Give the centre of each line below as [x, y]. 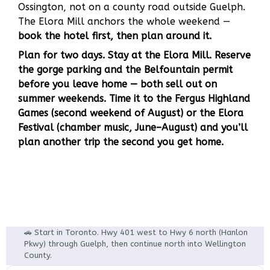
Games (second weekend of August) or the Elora [131, 113]
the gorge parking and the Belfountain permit [125, 70]
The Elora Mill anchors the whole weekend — [124, 21]
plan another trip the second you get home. [121, 142]
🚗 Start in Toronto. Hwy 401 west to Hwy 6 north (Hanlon [136, 232]
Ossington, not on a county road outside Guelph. [132, 7]
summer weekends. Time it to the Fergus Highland [134, 99]
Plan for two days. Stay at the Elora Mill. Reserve [134, 55]
